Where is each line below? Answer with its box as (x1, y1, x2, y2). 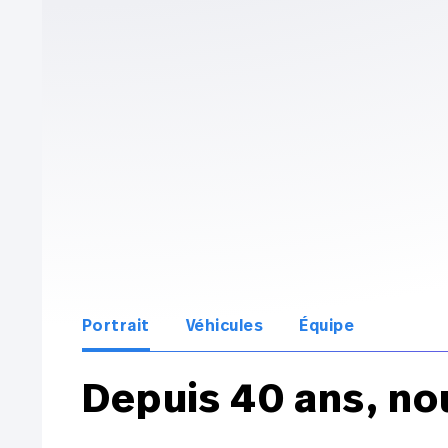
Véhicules (185, 314, 264, 336)
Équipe (299, 314, 355, 336)
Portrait (82, 314, 150, 336)
